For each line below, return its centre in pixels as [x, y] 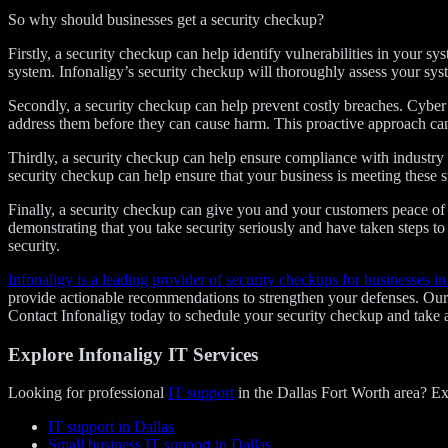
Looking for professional [88, 393]
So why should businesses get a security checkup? [166, 19]
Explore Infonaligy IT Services [133, 354]
